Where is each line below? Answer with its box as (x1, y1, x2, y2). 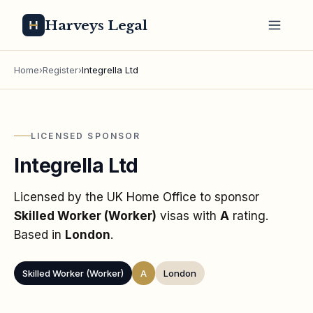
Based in (14, 227, 65, 242)
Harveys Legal (45, 17, 148, 34)
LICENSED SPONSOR (31, 130, 141, 141)
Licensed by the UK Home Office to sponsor (14, 189, 259, 204)
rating (229, 208, 265, 223)
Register (43, 64, 78, 75)
